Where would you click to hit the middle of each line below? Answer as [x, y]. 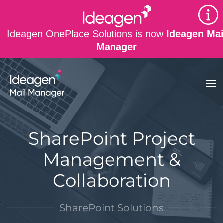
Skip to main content [65, 28]
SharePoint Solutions [111, 208]
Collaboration [111, 180]
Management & [111, 159]
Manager [116, 47]
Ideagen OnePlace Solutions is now [86, 34]
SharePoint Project [111, 138]
